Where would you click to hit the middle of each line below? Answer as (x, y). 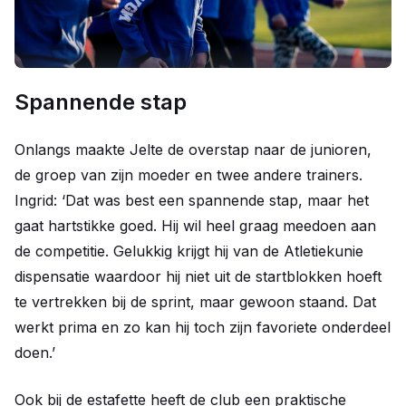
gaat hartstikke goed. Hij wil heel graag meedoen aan (195, 226)
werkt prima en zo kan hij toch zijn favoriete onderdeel (203, 327)
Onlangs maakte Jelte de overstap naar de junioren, (193, 150)
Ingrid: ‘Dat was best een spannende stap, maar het (192, 200)
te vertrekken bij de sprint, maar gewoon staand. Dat (195, 302)
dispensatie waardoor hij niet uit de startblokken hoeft (198, 276)
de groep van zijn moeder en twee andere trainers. (188, 175)
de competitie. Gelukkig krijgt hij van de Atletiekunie (189, 251)
